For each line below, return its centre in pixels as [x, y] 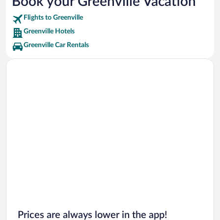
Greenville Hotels [49, 31]
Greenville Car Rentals [56, 45]
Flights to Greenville [53, 17]
